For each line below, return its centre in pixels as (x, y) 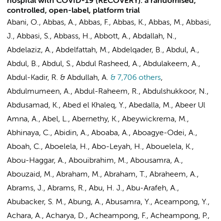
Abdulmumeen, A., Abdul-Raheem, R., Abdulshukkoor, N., (108, 92)
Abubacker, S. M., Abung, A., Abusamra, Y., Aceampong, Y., (108, 202)
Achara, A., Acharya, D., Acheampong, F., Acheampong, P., (108, 216)
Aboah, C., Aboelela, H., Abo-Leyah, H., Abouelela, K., (100, 147)
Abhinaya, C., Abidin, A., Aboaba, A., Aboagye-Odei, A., (102, 133)
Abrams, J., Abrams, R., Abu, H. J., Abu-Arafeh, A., (93, 188)
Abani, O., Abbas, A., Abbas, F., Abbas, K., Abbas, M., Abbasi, (109, 23)
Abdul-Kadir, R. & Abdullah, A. (58, 78)
